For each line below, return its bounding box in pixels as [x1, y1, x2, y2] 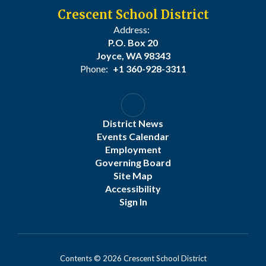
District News [103, 118, 163, 129]
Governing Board [95, 157, 171, 168]
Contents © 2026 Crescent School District [59, 254, 207, 263]
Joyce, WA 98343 [96, 50, 170, 61]
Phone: [80, 63, 108, 74]
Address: [113, 24, 150, 35]
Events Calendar [97, 131, 169, 142]
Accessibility [105, 183, 161, 194]
